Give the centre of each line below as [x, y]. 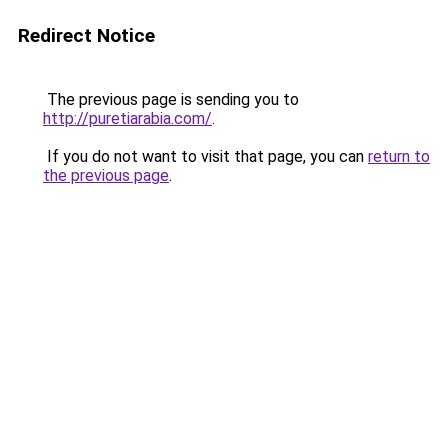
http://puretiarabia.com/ [127, 118]
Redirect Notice [86, 35]
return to [399, 156]
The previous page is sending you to [171, 99]
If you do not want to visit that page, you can [205, 156]
